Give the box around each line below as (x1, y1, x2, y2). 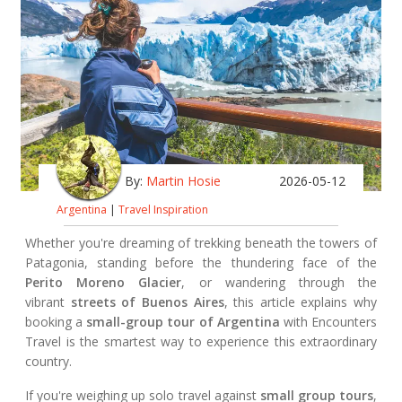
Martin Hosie (146, 172, 221, 190)
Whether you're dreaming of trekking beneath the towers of (25, 233, 377, 251)
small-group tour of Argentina (83, 312, 280, 330)
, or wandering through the (181, 273, 378, 291)
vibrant (25, 293, 71, 310)
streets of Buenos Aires (70, 293, 224, 310)
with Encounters (279, 312, 378, 330)
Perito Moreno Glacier (25, 273, 182, 291)
